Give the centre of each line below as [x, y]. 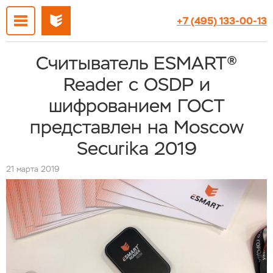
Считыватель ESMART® [136, 63]
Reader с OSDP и [136, 84]
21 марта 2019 [33, 169]
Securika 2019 [136, 148]
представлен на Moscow [136, 127]
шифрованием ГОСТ [136, 106]
